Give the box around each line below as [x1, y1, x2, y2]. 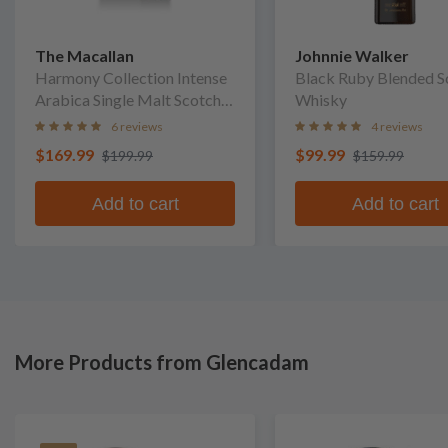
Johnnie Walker [295, 46, 409, 65]
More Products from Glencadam [15, 350, 309, 374]
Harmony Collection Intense [35, 68, 227, 87]
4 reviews [371, 119, 423, 134]
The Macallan [35, 46, 134, 65]
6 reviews [111, 119, 163, 134]
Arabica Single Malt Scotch [35, 90, 221, 109]
